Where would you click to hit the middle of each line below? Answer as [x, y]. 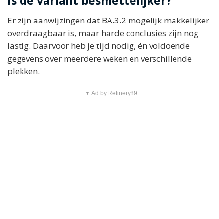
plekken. [23, 71]
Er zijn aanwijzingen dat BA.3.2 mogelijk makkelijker [108, 20]
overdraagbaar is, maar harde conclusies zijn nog [103, 33]
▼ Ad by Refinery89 [111, 93]
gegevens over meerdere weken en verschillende [99, 58]
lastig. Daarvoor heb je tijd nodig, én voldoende [99, 45]
